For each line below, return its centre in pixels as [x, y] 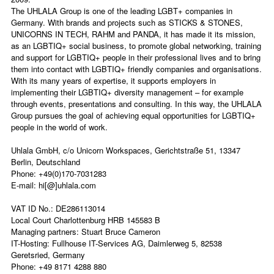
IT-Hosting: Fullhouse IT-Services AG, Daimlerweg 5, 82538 [117, 243]
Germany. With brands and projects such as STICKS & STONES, [127, 22]
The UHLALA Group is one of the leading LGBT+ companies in [122, 11]
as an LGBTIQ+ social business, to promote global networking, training [136, 46]
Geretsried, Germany [48, 255]
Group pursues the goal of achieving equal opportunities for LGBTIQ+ [133, 115]
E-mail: [25, 185]
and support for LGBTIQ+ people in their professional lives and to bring [136, 57]
